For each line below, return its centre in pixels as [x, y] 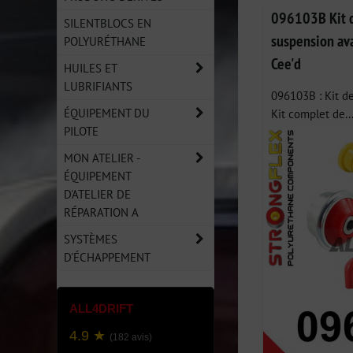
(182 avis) [131, 337]
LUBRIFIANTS [98, 86]
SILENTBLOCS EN [108, 23]
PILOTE [81, 131]
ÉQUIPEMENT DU [107, 113]
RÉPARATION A [101, 212]
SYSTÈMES [91, 239]
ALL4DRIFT [101, 308]
